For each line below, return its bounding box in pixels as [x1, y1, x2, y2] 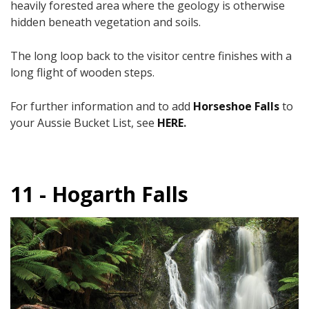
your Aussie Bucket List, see [10, 115, 157, 131]
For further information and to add [10, 99, 193, 114]
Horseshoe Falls [193, 99, 279, 114]
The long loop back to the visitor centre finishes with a [10, 48, 292, 64]
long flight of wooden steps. [10, 65, 157, 81]
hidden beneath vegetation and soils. [10, 14, 201, 30]
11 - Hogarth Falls [10, 180, 188, 209]
